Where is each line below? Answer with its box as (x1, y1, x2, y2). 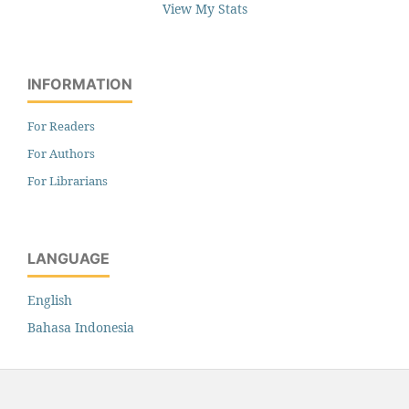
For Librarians (27, 172, 108, 189)
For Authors (27, 144, 95, 162)
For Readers (27, 117, 95, 134)
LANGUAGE (27, 248, 110, 267)
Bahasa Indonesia (27, 318, 134, 336)
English (27, 290, 72, 309)
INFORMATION (27, 74, 132, 93)
